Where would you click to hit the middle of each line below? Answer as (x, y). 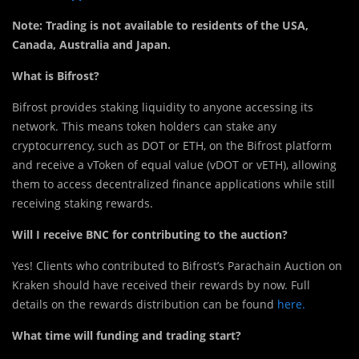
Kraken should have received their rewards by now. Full (161, 285)
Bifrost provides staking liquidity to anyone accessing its (163, 107)
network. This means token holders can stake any (144, 127)
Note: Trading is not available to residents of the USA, (160, 26)
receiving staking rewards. (83, 204)
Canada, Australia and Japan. (91, 45)
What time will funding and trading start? (127, 336)
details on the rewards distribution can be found (145, 305)
